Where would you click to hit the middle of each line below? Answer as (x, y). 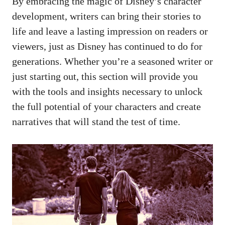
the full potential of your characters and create (106, 106)
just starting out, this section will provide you (105, 76)
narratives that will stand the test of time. (96, 121)
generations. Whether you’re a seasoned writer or (113, 61)
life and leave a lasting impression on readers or (110, 31)
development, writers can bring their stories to (106, 16)
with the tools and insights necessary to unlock (107, 91)
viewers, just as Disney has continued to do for (107, 46)
